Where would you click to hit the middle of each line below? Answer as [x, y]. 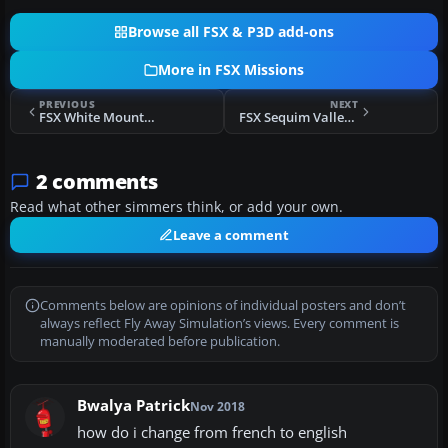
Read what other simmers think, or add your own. [176, 207]
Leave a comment [231, 235]
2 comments [97, 182]
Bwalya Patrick [133, 406]
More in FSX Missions [231, 70]
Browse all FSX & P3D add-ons [231, 32]
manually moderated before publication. [160, 342]
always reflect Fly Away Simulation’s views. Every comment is [219, 324]
